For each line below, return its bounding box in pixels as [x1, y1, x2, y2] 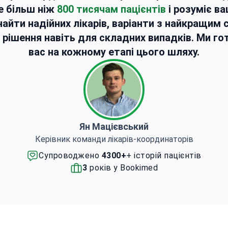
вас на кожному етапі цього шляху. [28, 46, 199, 58]
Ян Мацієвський [79, 121, 149, 132]
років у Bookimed [87, 163, 158, 173]
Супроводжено [39, 151, 102, 160]
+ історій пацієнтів [126, 151, 202, 160]
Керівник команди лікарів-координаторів [35, 134, 193, 144]
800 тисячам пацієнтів [57, 3, 166, 15]
